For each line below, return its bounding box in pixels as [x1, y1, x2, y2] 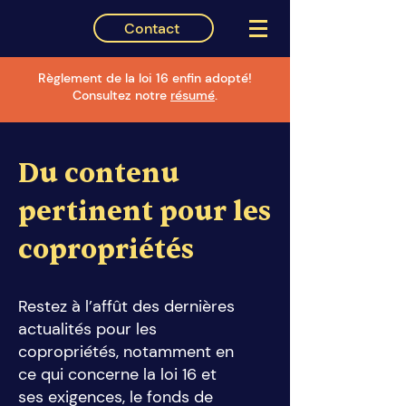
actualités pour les [18, 318, 157, 340]
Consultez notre [72, 87, 170, 103]
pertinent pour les [18, 194, 271, 229]
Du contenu [18, 156, 179, 191]
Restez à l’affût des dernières [18, 295, 235, 317]
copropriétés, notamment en [18, 341, 234, 362]
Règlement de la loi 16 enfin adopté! [38, 70, 252, 86]
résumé [170, 87, 215, 103]
